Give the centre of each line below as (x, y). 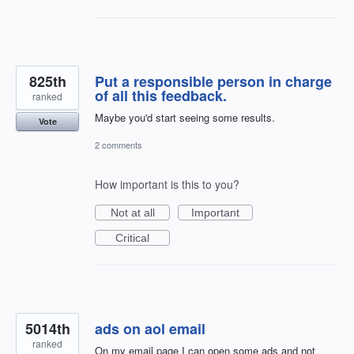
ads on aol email (150, 328)
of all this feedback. (161, 95)
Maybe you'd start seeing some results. (185, 117)
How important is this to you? (167, 184)
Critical (132, 237)
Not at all (132, 212)
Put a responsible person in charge (213, 81)
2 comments (119, 144)
